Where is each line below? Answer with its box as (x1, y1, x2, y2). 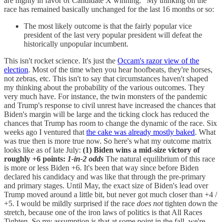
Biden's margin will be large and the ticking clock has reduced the (4, 110, 209, 119)
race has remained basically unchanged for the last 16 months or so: (4, 5, 214, 14)
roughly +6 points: (4, 155, 67, 164)
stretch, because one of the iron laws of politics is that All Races (4, 208, 202, 217)
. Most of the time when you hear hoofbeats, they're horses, (28, 65, 213, 74)
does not (137, 199, 163, 208)
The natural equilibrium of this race (104, 155, 215, 164)
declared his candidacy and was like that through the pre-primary (4, 172, 206, 181)
